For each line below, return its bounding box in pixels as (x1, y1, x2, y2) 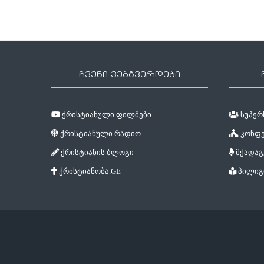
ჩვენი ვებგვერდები (79, 70, 181, 80)
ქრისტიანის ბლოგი (59, 147, 134, 157)
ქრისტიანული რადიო (58, 128, 141, 138)
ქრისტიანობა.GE (57, 166, 121, 176)
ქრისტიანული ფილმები (60, 110, 151, 119)
